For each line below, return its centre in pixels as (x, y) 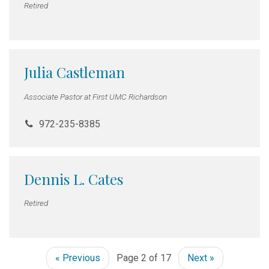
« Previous (77, 258)
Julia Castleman (74, 72)
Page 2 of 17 (145, 258)
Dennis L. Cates (74, 179)
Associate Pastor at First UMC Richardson (95, 96)
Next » (201, 258)
